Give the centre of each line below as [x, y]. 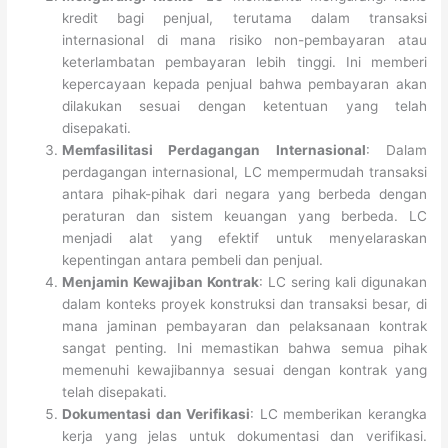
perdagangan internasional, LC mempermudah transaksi [244, 171]
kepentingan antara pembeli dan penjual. [193, 259]
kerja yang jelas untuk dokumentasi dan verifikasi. [244, 435]
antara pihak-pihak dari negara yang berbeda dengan [244, 193]
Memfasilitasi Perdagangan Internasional [214, 149]
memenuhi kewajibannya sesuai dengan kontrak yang [244, 369]
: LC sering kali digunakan [343, 281]
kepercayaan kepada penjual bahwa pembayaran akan [244, 83]
